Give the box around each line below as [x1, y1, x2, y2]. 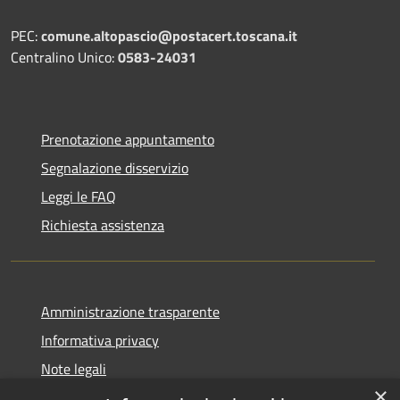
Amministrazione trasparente [41, 301, 220, 323]
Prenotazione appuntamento [41, 129, 214, 151]
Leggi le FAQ [41, 186, 116, 208]
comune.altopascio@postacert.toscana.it [41, 25, 297, 47]
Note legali [41, 358, 106, 380]
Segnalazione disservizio [41, 157, 188, 179]
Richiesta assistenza [41, 214, 164, 237]
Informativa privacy [41, 329, 159, 352]
